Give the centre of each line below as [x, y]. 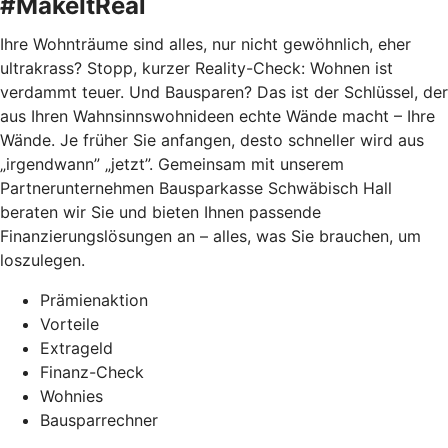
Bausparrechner [99, 420]
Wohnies [71, 396]
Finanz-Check [92, 372]
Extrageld [76, 348]
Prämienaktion [94, 300]
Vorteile [69, 324]
